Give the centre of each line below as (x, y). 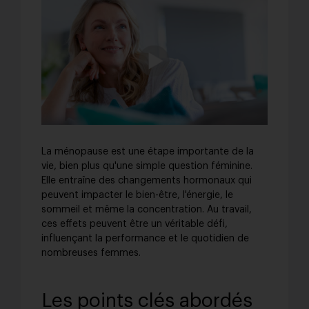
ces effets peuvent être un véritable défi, (134, 225)
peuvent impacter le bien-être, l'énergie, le (137, 196)
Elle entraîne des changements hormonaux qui (147, 181)
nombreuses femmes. (91, 253)
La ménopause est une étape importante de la (148, 152)
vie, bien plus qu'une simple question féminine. (147, 167)
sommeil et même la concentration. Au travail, (147, 210)
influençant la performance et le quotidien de (145, 239)
